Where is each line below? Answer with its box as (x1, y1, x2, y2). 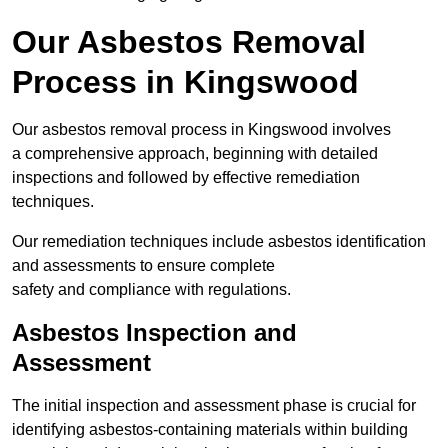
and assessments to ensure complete (12, 257, 275, 275)
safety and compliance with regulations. (12, 281, 291, 299)
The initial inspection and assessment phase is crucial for (12, 397, 416, 415)
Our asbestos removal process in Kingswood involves (12, 121, 391, 139)
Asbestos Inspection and (12, 319, 297, 347)
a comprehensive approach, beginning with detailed (12, 145, 378, 163)
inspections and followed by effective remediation (12, 169, 360, 187)
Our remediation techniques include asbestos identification (12, 233, 426, 251)
